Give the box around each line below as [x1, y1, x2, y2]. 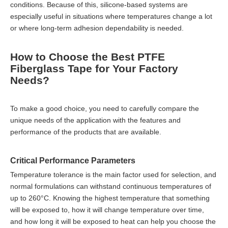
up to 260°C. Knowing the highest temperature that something [10, 193, 210, 202]
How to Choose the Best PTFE [10, 50, 165, 63]
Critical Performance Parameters [10, 155, 135, 165]
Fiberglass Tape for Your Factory [10, 62, 178, 74]
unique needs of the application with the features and [10, 116, 181, 124]
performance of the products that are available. [10, 127, 161, 136]
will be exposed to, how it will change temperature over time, [10, 205, 204, 214]
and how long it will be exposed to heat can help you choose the [10, 217, 216, 225]
